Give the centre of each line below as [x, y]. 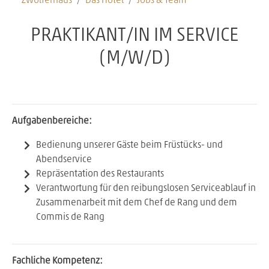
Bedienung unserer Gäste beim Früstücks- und [129, 145]
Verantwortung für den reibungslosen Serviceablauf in [146, 188]
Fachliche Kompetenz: [57, 261]
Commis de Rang [70, 217]
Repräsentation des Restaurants [100, 174]
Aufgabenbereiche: [52, 121]
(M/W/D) [134, 59]
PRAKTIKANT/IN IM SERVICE [134, 36]
